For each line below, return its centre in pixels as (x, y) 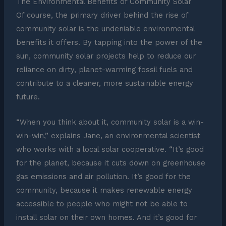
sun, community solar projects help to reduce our (106, 56)
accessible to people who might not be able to (102, 204)
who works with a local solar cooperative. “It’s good (110, 150)
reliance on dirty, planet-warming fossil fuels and (104, 69)
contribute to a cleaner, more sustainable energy (104, 83)
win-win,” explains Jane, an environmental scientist (108, 136)
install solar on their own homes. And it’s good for (106, 218)
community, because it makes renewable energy (104, 190)
